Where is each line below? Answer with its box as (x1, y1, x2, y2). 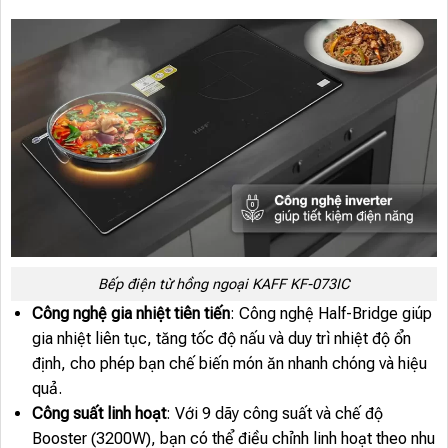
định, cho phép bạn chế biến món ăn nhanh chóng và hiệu (31, 354, 427, 374)
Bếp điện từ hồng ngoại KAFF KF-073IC (98, 275, 350, 293)
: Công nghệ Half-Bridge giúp (229, 304, 432, 324)
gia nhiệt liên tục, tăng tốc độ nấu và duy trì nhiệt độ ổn (31, 329, 411, 349)
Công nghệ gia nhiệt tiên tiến (31, 304, 230, 324)
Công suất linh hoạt (31, 404, 166, 424)
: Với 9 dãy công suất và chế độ (165, 404, 383, 424)
